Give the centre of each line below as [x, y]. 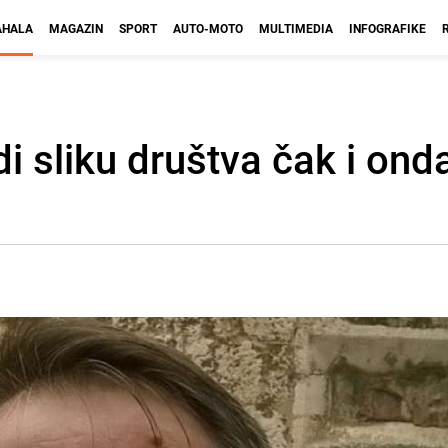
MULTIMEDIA [296, 28]
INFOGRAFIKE [387, 28]
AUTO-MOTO [208, 28]
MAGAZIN [76, 28]
